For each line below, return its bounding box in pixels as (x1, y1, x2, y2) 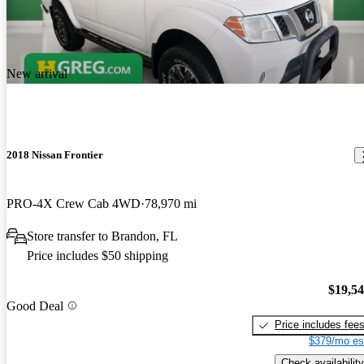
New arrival (6, 67, 67, 81)
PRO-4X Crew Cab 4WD (6, 196, 141, 210)
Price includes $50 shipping (27, 248, 168, 262)
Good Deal (6, 298, 63, 313)
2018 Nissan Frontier (6, 149, 103, 162)
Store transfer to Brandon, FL (27, 228, 178, 243)
